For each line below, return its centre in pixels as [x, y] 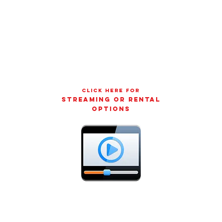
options [111, 109]
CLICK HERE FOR [111, 90]
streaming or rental [111, 99]
